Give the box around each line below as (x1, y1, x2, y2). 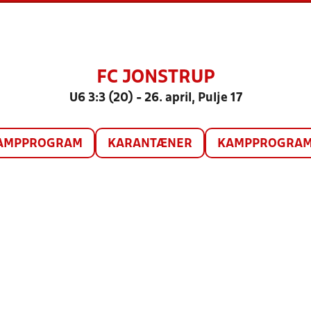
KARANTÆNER (107, 138, 192, 150)
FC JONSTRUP (96, 69, 215, 86)
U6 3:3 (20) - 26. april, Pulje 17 (69, 92, 242, 104)
